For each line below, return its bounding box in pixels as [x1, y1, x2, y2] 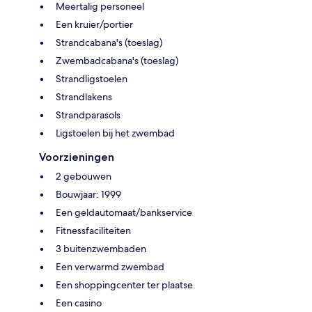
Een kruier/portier [56, 17, 133, 31]
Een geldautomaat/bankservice [56, 205, 192, 219]
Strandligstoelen [56, 72, 127, 85]
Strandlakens [56, 90, 112, 103]
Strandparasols [56, 108, 120, 121]
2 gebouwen [56, 169, 111, 182]
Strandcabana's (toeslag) [56, 36, 162, 49]
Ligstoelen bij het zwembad [56, 126, 175, 139]
